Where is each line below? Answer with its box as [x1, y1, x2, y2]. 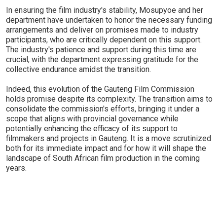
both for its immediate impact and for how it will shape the [6, 144, 206, 153]
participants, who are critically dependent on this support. [6, 35, 202, 44]
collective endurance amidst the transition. [6, 65, 151, 74]
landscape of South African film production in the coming [6, 153, 200, 163]
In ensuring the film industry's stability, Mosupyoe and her [6, 5, 203, 15]
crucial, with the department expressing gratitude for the [6, 55, 198, 64]
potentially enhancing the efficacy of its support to [6, 124, 178, 133]
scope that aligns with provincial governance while [6, 114, 179, 123]
